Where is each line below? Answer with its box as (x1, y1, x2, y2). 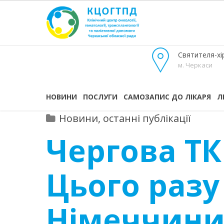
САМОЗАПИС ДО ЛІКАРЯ (123, 92, 211, 101)
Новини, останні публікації (59, 111, 191, 125)
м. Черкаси (178, 60, 212, 69)
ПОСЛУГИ (83, 92, 117, 101)
